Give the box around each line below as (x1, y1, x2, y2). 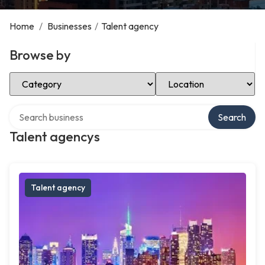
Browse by (9, 47, 71, 63)
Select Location (155, 70, 219, 82)
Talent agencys (9, 128, 100, 145)
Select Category (9, 70, 76, 82)
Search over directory (9, 104, 97, 115)
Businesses (47, 20, 92, 32)
